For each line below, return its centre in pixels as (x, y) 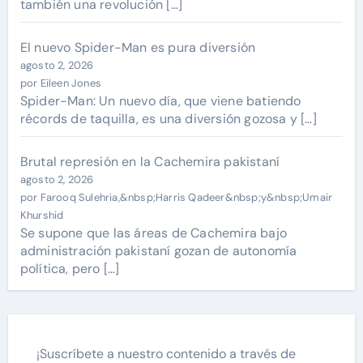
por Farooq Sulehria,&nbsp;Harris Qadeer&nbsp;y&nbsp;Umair (176, 198)
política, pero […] (70, 269)
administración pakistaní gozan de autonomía (158, 251)
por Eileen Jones (60, 83)
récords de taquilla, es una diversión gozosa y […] (168, 119)
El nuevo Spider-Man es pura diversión (138, 48)
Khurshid (42, 216)
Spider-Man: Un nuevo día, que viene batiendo (160, 101)
